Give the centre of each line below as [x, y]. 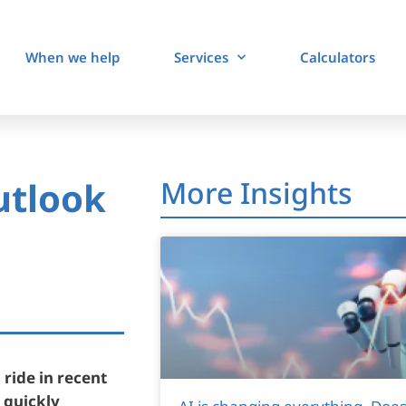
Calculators [337, 58]
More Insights [256, 192]
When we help [72, 58]
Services [201, 58]
